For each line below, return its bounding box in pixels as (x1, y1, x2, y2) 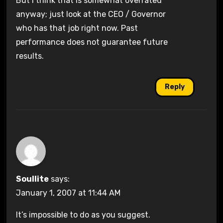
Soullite (15, 174, 49, 184)
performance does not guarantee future (15, 37, 168, 47)
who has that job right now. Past (15, 23, 138, 33)
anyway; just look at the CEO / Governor (15, 9, 166, 19)
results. (15, 51, 44, 61)
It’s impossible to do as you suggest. (15, 210, 150, 220)
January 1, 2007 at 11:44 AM (15, 188, 120, 198)
